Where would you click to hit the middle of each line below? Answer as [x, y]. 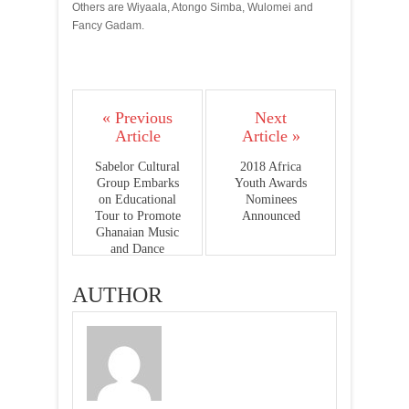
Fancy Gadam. [108, 26]
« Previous [137, 118]
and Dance [137, 249]
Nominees [271, 199]
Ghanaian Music [137, 232]
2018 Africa [271, 167]
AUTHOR [117, 295]
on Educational [137, 199]
